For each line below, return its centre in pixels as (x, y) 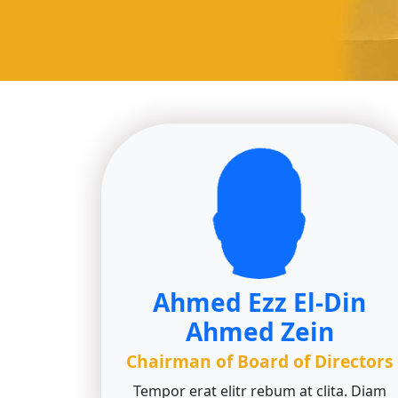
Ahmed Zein (259, 331)
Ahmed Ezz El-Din (259, 302)
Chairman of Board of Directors (259, 361)
